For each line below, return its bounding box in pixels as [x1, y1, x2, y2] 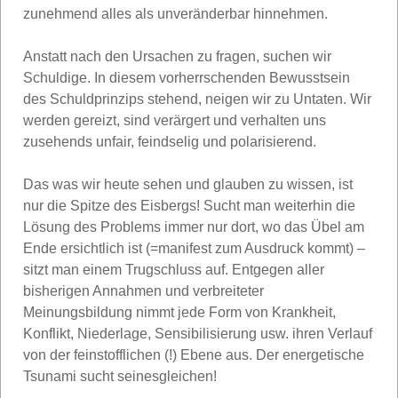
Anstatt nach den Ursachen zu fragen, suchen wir [23, 48, 331, 64]
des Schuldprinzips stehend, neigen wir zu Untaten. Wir [23, 91, 371, 107]
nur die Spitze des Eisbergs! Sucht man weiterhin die [23, 197, 355, 213]
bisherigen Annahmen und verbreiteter [23, 283, 264, 298]
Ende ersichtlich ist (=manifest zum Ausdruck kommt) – [23, 240, 365, 256]
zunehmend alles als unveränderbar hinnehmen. [23, 5, 328, 21]
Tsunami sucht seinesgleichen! [23, 368, 217, 384]
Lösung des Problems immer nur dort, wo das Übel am [23, 219, 364, 235]
